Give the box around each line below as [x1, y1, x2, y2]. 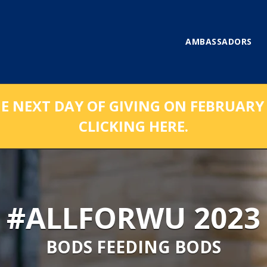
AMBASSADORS [185, 36, 252, 47]
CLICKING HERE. [79, 116, 188, 136]
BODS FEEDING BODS [46, 235, 221, 258]
